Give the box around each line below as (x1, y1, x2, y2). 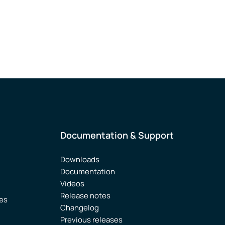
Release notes (60, 190, 110, 201)
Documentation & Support (60, 129, 174, 141)
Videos (60, 178, 84, 189)
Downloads (60, 154, 99, 165)
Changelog (60, 202, 99, 213)
